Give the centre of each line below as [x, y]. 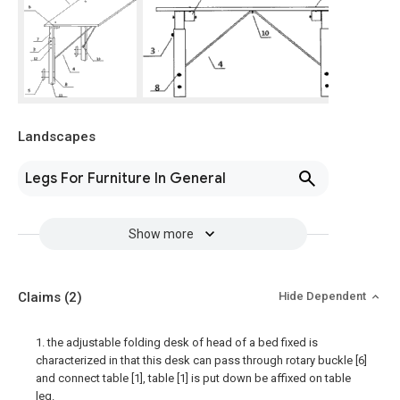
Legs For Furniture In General [125, 179]
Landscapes [57, 137]
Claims [41, 297]
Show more [161, 234]
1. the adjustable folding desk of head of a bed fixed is [177, 342]
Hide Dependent [324, 296]
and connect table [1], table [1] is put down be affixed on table [193, 378]
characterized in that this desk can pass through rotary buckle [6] [201, 360]
